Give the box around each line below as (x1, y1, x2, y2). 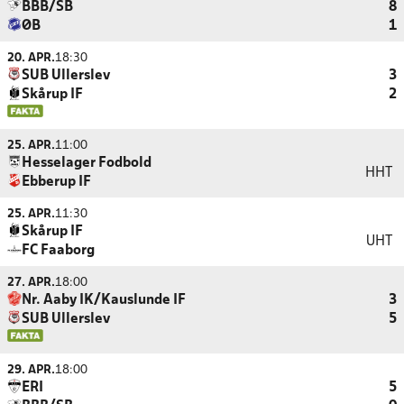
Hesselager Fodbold (22, 157, 151, 170)
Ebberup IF (22, 176, 91, 188)
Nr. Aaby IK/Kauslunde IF (22, 294, 186, 307)
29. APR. (7, 364, 55, 376)
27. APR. (7, 277, 55, 289)
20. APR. (7, 52, 55, 64)
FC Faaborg (22, 244, 95, 257)
